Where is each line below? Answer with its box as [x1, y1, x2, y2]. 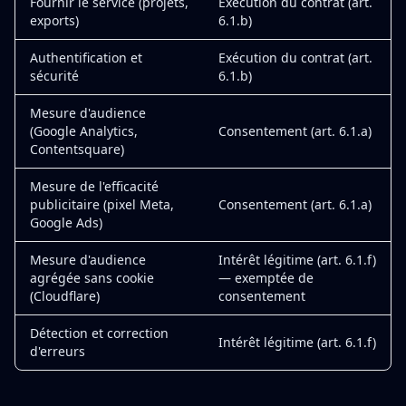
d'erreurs [30, 343, 85, 360]
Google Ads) [30, 214, 102, 231]
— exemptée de [218, 269, 314, 286]
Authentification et [30, 49, 142, 66]
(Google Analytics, [30, 122, 138, 140]
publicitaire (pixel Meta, [30, 196, 174, 213]
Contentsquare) [30, 140, 124, 158]
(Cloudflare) [30, 287, 100, 304]
